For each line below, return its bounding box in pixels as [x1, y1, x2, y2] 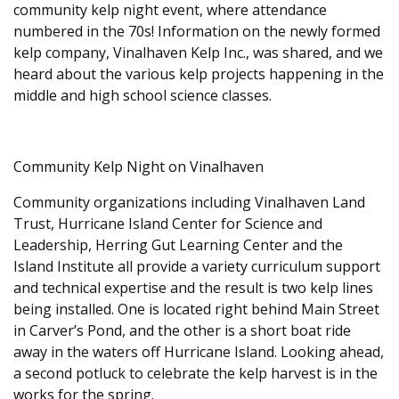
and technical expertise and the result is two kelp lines [13, 278, 373, 297]
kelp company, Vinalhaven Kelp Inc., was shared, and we [13, 43, 383, 62]
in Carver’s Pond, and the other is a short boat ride [13, 321, 351, 340]
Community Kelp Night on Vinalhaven [13, 157, 264, 176]
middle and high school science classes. [13, 85, 275, 105]
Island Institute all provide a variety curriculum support [13, 256, 380, 276]
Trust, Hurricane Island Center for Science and [13, 214, 322, 233]
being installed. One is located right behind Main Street [13, 299, 379, 319]
